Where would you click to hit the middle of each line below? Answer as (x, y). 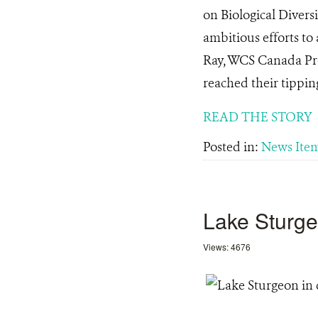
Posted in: (232, 147)
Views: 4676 (227, 247)
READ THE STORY (258, 117)
